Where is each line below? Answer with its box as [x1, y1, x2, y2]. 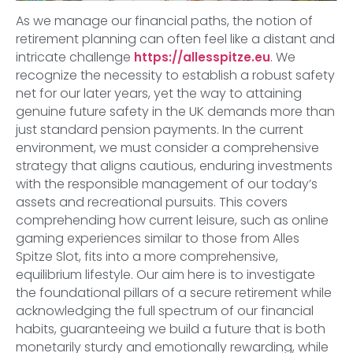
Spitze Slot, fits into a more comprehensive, [16, 247, 278, 266]
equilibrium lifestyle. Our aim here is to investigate [16, 265, 315, 284]
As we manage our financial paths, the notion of [16, 11, 313, 30]
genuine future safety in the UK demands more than [16, 102, 335, 121]
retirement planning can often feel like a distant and [16, 29, 335, 48]
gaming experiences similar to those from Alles [16, 229, 299, 247]
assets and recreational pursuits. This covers [16, 192, 288, 211]
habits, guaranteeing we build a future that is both [16, 319, 325, 338]
